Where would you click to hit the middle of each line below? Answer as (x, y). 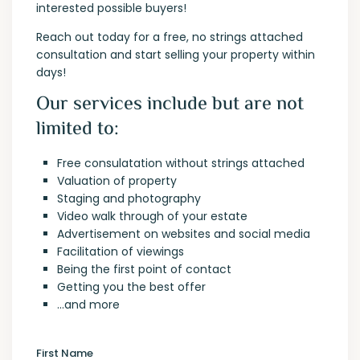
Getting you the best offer (132, 287)
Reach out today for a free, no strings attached (170, 37)
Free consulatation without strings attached (181, 164)
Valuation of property (117, 181)
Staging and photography (129, 199)
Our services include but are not (170, 105)
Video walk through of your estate (153, 217)
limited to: (78, 130)
